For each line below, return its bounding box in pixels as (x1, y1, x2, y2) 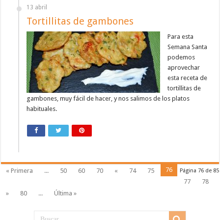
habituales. (27, 105, 57, 113)
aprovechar (167, 64, 200, 72)
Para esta (167, 33, 194, 41)
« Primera (6, 167, 33, 175)
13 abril (27, 4, 48, 11)
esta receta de (167, 74, 208, 82)
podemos (167, 54, 195, 61)
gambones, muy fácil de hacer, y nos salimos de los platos (27, 95, 190, 103)
